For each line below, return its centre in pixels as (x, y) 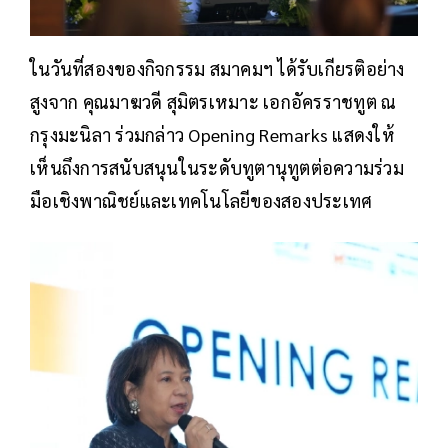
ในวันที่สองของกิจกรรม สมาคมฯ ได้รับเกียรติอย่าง (217, 68)
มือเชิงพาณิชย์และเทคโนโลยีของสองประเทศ (201, 200)
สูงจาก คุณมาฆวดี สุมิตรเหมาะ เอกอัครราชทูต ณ (213, 101)
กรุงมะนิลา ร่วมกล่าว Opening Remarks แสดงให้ (212, 134)
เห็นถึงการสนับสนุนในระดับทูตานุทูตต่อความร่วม (217, 167)
